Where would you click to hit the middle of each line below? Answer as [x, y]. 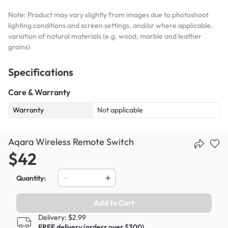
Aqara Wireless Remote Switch [71, 141]
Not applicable [120, 110]
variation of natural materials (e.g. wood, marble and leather [105, 36]
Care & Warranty [39, 92]
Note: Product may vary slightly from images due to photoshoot [108, 15]
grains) [19, 47]
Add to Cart [114, 203]
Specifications [41, 72]
